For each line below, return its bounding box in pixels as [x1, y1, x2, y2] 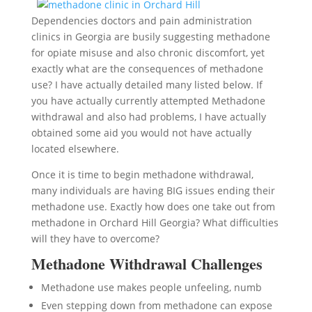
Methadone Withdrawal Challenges [31, 252, 263, 275]
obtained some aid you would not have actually [31, 126, 251, 139]
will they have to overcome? [31, 232, 159, 245]
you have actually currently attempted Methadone [31, 94, 265, 107]
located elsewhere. [31, 142, 119, 155]
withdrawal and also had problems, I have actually [31, 110, 266, 123]
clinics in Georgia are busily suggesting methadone [31, 30, 270, 43]
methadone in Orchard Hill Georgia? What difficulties [31, 216, 279, 229]
